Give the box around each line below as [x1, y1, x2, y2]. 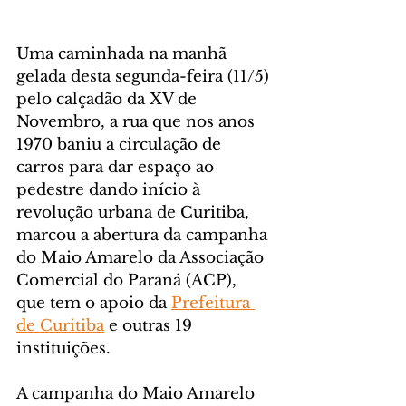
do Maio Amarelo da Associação [16, 247, 268, 267]
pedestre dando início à [16, 179, 205, 199]
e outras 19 [104, 315, 197, 335]
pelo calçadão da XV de [16, 89, 201, 109]
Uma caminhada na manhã [16, 43, 231, 63]
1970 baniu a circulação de [16, 134, 226, 154]
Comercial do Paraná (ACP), [16, 270, 241, 290]
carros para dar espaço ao [16, 157, 218, 177]
